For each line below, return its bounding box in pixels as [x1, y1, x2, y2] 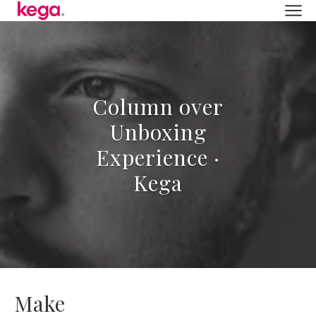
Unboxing [109, 118, 207, 146]
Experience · [96, 143, 220, 171]
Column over [92, 92, 224, 121]
